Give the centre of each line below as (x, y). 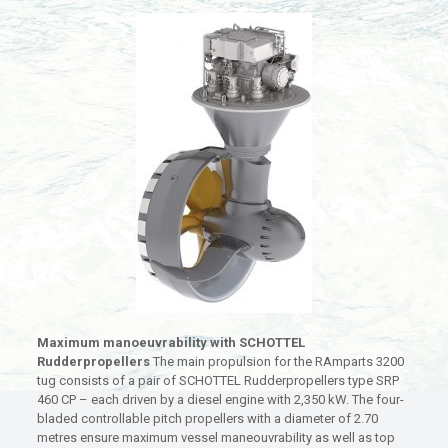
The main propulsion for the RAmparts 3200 (278, 362)
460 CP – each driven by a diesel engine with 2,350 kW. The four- (220, 400)
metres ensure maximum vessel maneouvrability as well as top (215, 438)
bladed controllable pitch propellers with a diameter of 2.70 (207, 419)
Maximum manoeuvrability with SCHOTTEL (170, 343)
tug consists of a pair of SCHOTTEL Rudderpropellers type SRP (217, 381)
